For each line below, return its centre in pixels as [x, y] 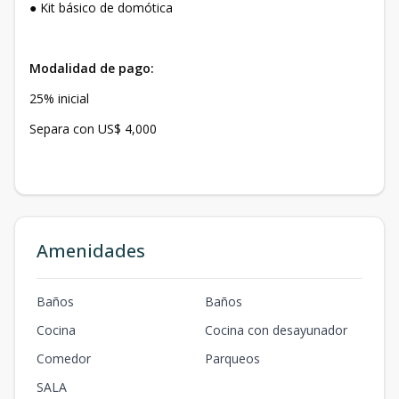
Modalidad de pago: [92, 68]
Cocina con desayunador [276, 330]
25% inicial [61, 98]
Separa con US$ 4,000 [93, 129]
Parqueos [232, 358]
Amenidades [91, 251]
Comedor [64, 358]
